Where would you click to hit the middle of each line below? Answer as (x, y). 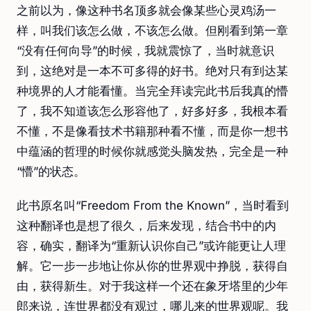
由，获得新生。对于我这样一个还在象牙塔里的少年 (152, 286)
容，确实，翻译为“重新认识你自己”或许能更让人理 (151, 246)
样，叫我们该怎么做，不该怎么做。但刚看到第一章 (152, 31)
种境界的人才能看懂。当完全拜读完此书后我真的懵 (152, 91)
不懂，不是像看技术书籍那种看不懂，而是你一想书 (152, 131)
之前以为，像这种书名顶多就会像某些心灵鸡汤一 (146, 10)
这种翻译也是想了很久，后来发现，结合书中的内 (146, 226)
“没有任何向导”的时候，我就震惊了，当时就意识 (145, 51)
